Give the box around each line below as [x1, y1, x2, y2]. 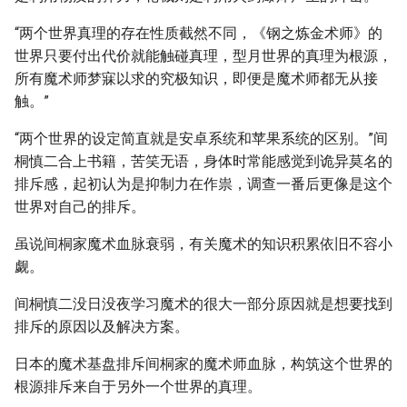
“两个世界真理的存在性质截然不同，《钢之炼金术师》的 [15, 25, 382, 42]
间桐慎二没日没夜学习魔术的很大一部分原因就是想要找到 [15, 295, 392, 313]
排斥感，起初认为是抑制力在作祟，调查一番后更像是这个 [15, 175, 392, 193]
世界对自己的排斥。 [15, 198, 145, 215]
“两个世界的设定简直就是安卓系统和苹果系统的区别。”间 [15, 130, 388, 147]
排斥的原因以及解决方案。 [15, 318, 189, 335]
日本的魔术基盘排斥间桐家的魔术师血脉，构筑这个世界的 [15, 355, 392, 372]
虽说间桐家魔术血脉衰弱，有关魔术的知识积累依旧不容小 [15, 235, 392, 253]
